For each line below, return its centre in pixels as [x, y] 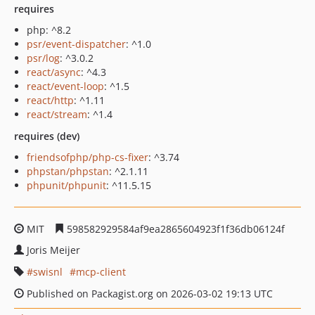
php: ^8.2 [49, 30]
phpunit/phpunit [66, 185]
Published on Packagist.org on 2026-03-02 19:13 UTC [148, 294]
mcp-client [101, 272]
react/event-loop [65, 86]
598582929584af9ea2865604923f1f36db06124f [174, 229]
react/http [50, 100]
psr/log [43, 58]
